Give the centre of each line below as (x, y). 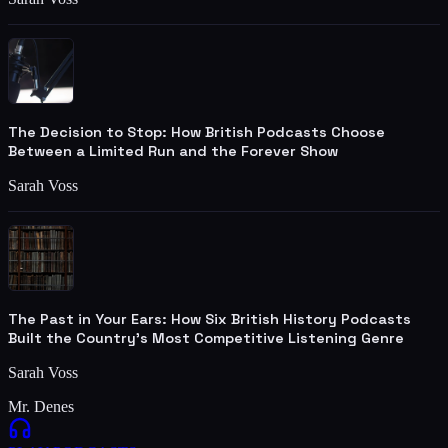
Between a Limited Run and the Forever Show (173, 150)
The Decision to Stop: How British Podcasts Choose (196, 131)
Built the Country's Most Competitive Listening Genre (206, 337)
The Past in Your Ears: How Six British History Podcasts (209, 318)
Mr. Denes (41, 406)
